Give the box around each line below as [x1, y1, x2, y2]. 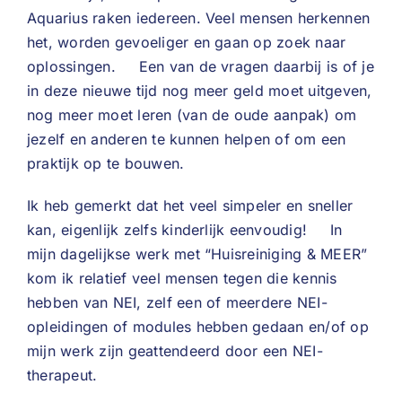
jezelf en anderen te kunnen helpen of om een [27, 130, 346, 148]
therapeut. [27, 366, 98, 384]
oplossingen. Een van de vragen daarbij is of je [27, 57, 374, 75]
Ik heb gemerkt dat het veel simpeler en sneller [27, 197, 354, 214]
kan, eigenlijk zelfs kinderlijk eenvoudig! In [27, 221, 343, 239]
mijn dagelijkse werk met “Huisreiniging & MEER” [27, 245, 368, 263]
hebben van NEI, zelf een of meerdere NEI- [27, 293, 328, 311]
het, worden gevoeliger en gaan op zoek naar [27, 33, 346, 51]
